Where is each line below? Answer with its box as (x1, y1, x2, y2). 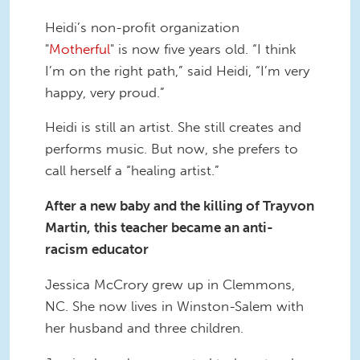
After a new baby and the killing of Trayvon (45, 198, 314, 215)
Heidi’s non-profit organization (45, 18, 239, 35)
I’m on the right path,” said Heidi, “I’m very (45, 62, 309, 79)
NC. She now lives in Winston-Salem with (45, 297, 304, 314)
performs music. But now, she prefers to (45, 141, 298, 157)
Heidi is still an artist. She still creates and (45, 119, 301, 136)
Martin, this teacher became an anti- (45, 219, 273, 236)
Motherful (49, 40, 110, 57)
